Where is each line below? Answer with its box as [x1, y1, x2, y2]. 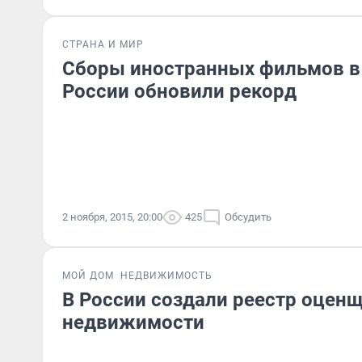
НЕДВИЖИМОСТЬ [120, 270, 213, 281]
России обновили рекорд [62, 80, 297, 103]
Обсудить [225, 211, 271, 223]
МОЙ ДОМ [62, 270, 114, 281]
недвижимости [62, 311, 204, 334]
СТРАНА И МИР [62, 39, 144, 50]
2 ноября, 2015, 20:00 [62, 211, 162, 223]
